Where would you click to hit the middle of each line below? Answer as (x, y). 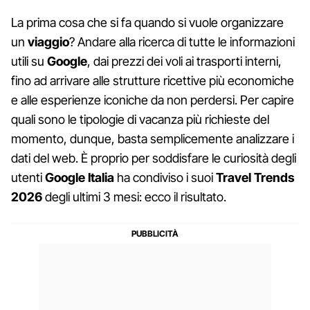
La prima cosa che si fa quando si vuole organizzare (147, 22)
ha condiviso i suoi (165, 177)
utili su (29, 61)
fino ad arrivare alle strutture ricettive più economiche (153, 80)
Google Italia (80, 177)
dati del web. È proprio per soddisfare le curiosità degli (154, 158)
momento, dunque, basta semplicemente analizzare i (153, 138)
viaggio (48, 42)
